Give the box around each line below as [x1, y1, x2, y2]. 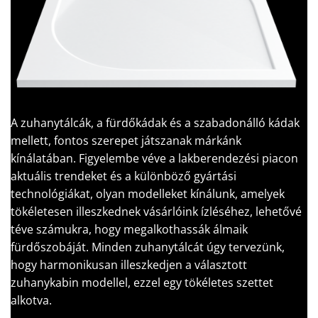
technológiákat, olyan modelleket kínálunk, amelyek [11, 186, 285, 202]
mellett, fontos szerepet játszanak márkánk [11, 133, 241, 149]
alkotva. [11, 292, 52, 309]
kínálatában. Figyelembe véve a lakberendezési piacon [11, 150, 298, 167]
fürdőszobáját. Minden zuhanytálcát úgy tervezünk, [11, 239, 285, 256]
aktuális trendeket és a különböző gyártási [11, 168, 236, 185]
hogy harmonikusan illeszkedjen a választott [11, 257, 247, 273]
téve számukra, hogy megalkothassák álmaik [11, 221, 248, 238]
